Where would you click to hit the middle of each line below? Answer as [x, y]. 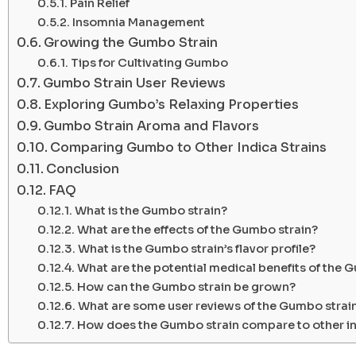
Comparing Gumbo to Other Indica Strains [189, 147]
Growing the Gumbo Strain [131, 42]
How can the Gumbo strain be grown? [186, 286]
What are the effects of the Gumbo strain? [197, 229]
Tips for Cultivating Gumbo [149, 62]
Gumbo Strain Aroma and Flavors [152, 126]
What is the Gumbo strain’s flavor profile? [196, 248]
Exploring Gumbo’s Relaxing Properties [172, 104]
